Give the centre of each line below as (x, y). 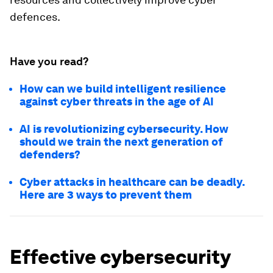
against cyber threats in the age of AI (117, 101)
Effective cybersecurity (120, 257)
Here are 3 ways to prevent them (106, 195)
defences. (35, 17)
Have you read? (49, 61)
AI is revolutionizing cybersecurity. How (124, 129)
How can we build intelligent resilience (123, 89)
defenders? (50, 154)
